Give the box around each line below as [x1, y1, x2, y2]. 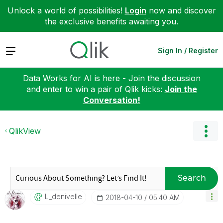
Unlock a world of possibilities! [7, 5, 125, 15]
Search [177, 173, 206, 183]
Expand [5, 45, 33, 55]
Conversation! [83, 95, 140, 105]
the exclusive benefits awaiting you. [45, 16, 178, 26]
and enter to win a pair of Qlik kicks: [26, 84, 165, 94]
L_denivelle [45, 192, 82, 201]
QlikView [9, 125, 41, 136]
